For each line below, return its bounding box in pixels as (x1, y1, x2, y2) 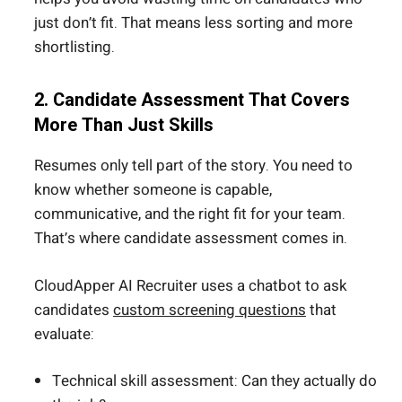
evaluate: (34, 322, 94, 345)
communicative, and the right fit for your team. (34, 203, 345, 226)
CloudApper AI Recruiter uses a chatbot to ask (34, 274, 347, 297)
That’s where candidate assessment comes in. (34, 227, 347, 250)
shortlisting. (34, 36, 115, 59)
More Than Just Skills (34, 112, 214, 139)
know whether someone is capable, (34, 179, 272, 202)
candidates (34, 298, 113, 321)
